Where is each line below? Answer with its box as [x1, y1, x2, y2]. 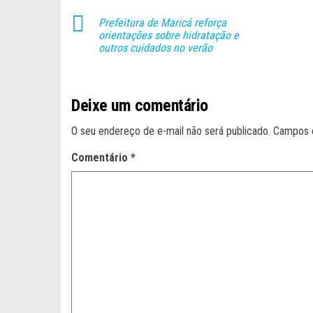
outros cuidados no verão [99, 41, 212, 54]
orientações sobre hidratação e [99, 28, 239, 42]
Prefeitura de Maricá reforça [99, 15, 226, 29]
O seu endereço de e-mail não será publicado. [71, 124, 270, 138]
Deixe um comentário [71, 95, 208, 115]
